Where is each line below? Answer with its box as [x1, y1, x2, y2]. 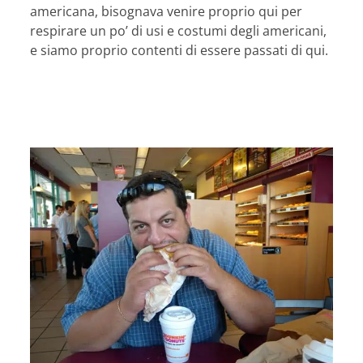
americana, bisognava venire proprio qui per [30, 2, 303, 21]
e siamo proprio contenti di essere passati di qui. [30, 41, 329, 60]
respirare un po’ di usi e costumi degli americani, [30, 22, 327, 41]
